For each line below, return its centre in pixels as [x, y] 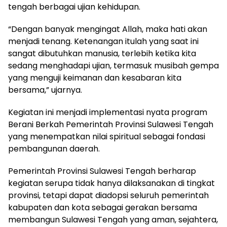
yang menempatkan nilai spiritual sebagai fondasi [107, 136]
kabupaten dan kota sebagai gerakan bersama [103, 207]
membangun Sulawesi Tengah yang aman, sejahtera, [113, 219]
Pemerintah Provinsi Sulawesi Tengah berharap [102, 171]
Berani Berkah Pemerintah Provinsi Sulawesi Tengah [111, 124]
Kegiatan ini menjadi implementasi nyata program [108, 112]
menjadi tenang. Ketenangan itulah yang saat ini [103, 41]
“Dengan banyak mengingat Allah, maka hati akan [108, 29]
